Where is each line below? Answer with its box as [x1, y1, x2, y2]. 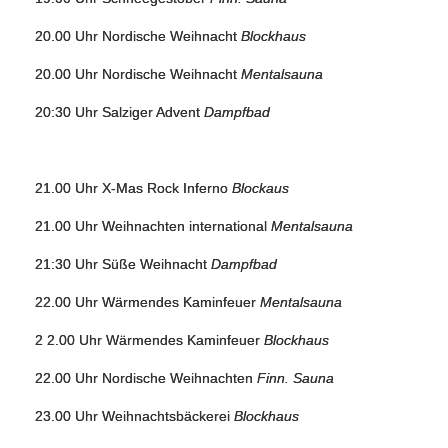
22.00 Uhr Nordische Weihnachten [35, 370, 257, 386]
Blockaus [232, 180, 289, 196]
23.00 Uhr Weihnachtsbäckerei [35, 408, 234, 424]
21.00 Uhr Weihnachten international [35, 218, 271, 234]
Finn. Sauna [257, 370, 334, 386]
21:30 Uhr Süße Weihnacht [35, 256, 211, 272]
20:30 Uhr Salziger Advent [35, 104, 204, 120]
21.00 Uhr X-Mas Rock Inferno [35, 180, 232, 196]
